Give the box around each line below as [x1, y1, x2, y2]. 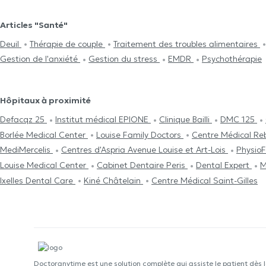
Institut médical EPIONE [55, 114, 151, 125]
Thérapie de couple [30, 38, 105, 49]
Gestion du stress [88, 53, 160, 65]
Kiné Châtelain [84, 175, 143, 186]
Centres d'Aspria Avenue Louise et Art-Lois [61, 144, 228, 156]
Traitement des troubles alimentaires [113, 38, 260, 49]
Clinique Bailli [159, 114, 212, 125]
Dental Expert [196, 160, 252, 171]
